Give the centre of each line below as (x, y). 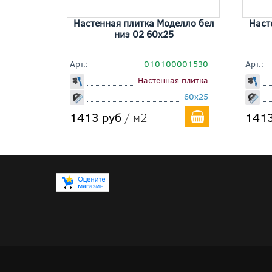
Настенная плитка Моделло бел (144, 23)
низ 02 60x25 (144, 34)
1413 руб (96, 117)
